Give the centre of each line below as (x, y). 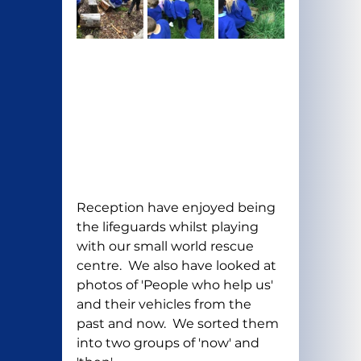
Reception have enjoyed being (177, 208)
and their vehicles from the (165, 305)
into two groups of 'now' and (169, 343)
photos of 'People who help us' (176, 285)
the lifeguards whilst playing (169, 227)
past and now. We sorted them (179, 324)
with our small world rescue (166, 247)
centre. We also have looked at (178, 266)
